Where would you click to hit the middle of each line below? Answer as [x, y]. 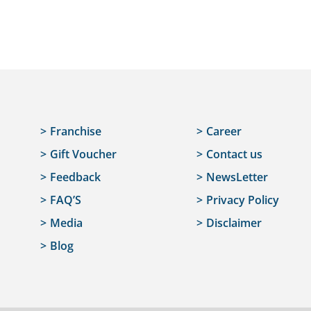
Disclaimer [234, 223]
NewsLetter [237, 177]
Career [224, 132]
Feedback [76, 177]
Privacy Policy [242, 200]
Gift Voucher [84, 154]
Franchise [76, 132]
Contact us [234, 154]
